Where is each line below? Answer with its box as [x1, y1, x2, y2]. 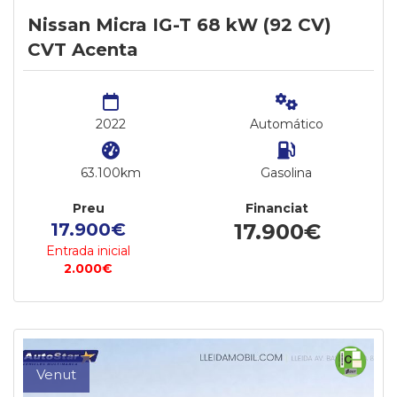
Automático [249, 116, 323, 132]
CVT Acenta [27, 39, 138, 60]
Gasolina [261, 165, 312, 181]
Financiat [245, 200, 309, 216]
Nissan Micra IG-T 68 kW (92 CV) [27, 14, 331, 35]
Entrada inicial [46, 243, 131, 259]
